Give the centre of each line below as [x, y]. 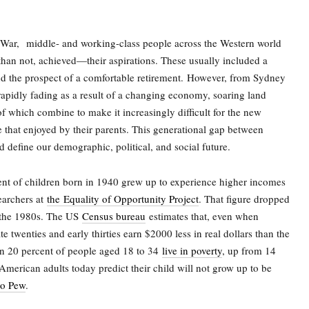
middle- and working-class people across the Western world [154, 43]
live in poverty [192, 250]
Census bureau [114, 216]
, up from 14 [249, 250]
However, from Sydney [236, 77]
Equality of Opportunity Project [131, 199]
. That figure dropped [244, 199]
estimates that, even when [202, 216]
